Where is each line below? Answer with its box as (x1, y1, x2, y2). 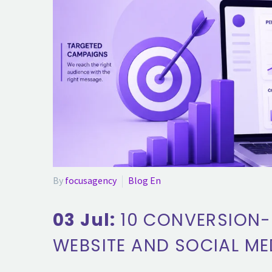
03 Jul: (53, 208, 121, 232)
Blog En (128, 174, 161, 187)
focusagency (65, 174, 117, 187)
